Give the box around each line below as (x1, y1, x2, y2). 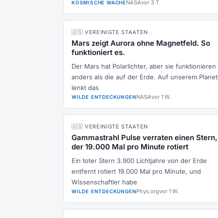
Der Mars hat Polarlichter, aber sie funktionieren (72, 62, 216, 70)
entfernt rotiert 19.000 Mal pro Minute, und (72, 167, 201, 175)
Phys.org (136, 188, 160, 195)
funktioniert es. (72, 48, 125, 57)
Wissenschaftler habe (72, 178, 137, 186)
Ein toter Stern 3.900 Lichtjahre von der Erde (72, 157, 207, 164)
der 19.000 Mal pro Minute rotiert (72, 142, 188, 151)
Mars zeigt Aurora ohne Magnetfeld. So (72, 38, 210, 48)
